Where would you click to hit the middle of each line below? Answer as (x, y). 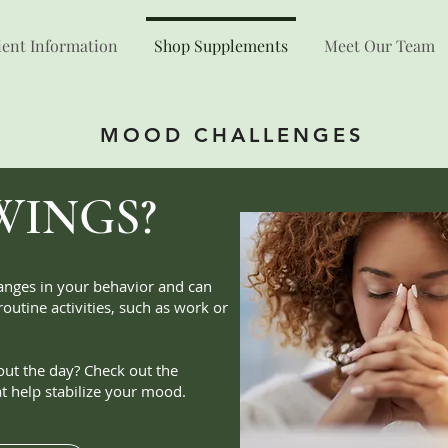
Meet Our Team (379, 45)
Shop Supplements (221, 45)
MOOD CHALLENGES (232, 135)
